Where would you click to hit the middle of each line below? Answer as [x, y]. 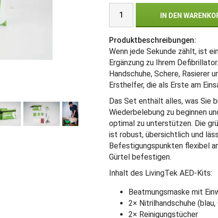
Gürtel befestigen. [140, 157]
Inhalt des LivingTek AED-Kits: [161, 173]
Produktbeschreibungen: [153, 40]
